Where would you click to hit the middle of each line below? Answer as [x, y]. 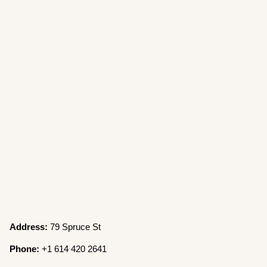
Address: [29, 226]
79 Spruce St [74, 226]
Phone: [25, 249]
